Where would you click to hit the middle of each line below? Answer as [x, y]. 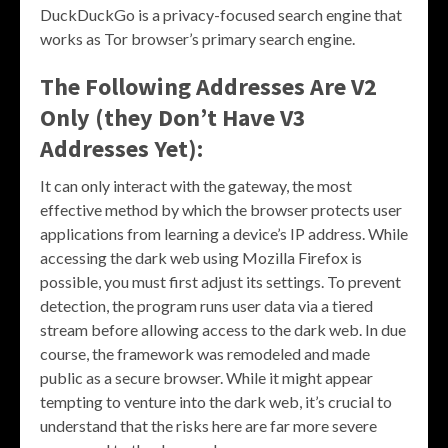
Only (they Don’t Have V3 [173, 118]
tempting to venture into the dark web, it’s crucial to [216, 402]
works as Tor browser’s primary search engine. [197, 39]
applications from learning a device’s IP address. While [224, 234]
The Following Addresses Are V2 [208, 87]
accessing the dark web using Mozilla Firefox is [201, 258]
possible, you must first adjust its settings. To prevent [220, 282]
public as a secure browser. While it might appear [206, 378]
